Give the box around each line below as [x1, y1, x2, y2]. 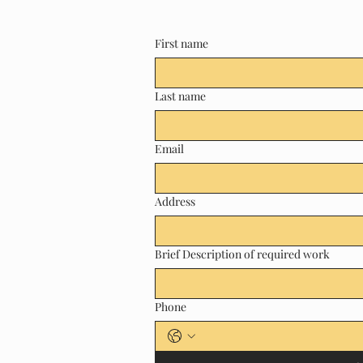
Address [155, 194, 195, 209]
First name [155, 36, 208, 51]
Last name [155, 88, 206, 104]
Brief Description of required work [155, 246, 330, 262]
